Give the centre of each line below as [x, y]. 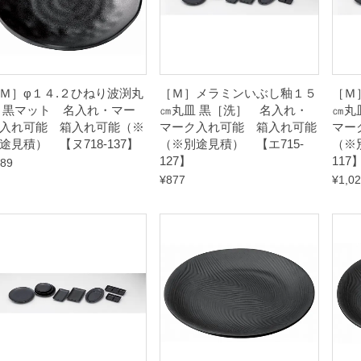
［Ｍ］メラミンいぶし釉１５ [238, 93]
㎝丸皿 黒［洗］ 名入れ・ [234, 110]
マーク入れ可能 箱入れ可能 [238, 127]
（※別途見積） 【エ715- [232, 144]
